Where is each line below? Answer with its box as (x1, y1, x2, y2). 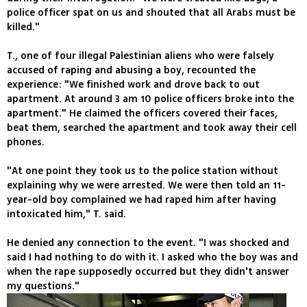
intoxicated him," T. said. (7, 207, 126, 222)
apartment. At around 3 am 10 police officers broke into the (7, 92, 294, 107)
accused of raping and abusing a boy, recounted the (7, 63, 256, 78)
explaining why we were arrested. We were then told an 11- (7, 178, 286, 193)
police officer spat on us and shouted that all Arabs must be (7, 5, 295, 21)
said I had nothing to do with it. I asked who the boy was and (7, 250, 298, 265)
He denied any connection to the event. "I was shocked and (7, 236, 289, 251)
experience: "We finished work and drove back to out (7, 77, 260, 93)
